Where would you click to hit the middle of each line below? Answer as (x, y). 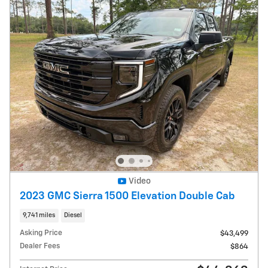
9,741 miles (39, 215)
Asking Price (41, 233)
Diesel (73, 215)
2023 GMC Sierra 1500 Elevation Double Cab (127, 196)
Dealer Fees (40, 246)
